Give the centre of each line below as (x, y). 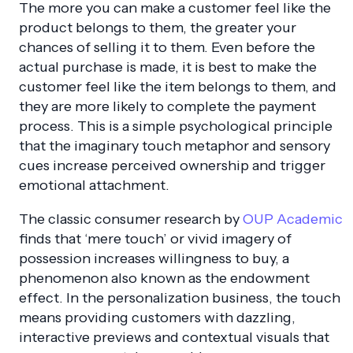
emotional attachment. (94, 186)
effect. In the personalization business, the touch (180, 298)
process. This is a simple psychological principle (176, 126)
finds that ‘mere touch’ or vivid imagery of (155, 239)
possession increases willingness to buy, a (154, 259)
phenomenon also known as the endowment (164, 279)
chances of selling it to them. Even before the (167, 48)
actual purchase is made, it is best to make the (168, 67)
